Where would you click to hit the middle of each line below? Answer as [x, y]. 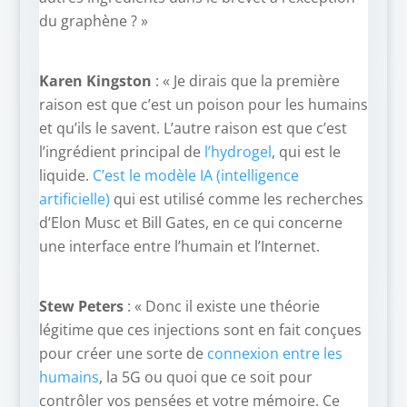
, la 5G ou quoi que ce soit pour [205, 377]
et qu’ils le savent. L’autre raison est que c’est [193, 129]
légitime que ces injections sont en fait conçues [200, 330]
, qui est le [306, 152]
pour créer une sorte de [123, 354]
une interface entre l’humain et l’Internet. [179, 247]
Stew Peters [81, 307]
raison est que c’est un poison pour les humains [203, 105]
